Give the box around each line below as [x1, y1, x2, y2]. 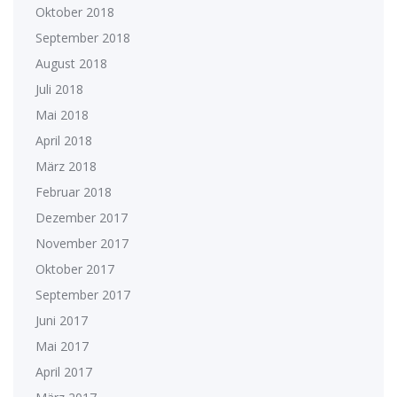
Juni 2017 [35, 311, 88, 329]
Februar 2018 [35, 183, 112, 200]
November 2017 [35, 234, 128, 252]
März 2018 [35, 157, 97, 175]
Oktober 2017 [35, 260, 114, 277]
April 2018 [35, 131, 92, 149]
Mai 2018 [35, 105, 89, 123]
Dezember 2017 [35, 208, 128, 226]
